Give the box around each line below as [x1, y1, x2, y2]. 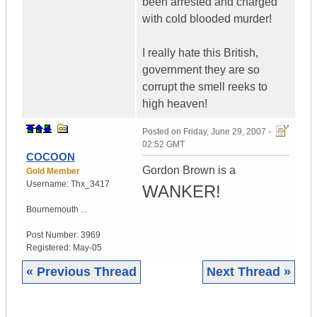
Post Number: [26, 230, 81, 241]
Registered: [26, 243, 73, 253]
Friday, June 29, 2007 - [183, 127, 271, 137]
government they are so [142, 64, 260, 76]
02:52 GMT [142, 139, 185, 150]
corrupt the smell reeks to [142, 81, 267, 93]
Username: [26, 179, 71, 190]
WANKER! [142, 182, 221, 202]
